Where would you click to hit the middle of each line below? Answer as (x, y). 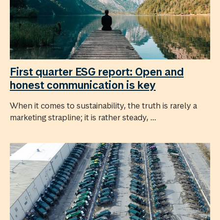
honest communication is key (83, 85)
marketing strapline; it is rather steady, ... (83, 117)
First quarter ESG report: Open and (97, 71)
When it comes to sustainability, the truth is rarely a (103, 105)
